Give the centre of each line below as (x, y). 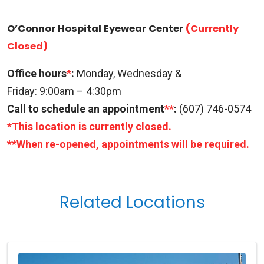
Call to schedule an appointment (86, 108)
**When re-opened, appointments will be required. (128, 144)
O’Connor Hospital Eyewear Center (96, 28)
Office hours (37, 73)
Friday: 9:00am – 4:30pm (64, 91)
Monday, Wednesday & (129, 73)
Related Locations (132, 202)
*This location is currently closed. (89, 126)
